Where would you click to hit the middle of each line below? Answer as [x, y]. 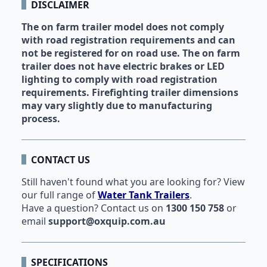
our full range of [60, 195]
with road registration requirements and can [128, 40]
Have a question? [61, 208]
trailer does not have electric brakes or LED [123, 66]
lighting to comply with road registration [119, 79]
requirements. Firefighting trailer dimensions [130, 92]
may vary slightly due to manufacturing [117, 105]
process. [41, 118]
